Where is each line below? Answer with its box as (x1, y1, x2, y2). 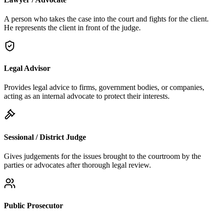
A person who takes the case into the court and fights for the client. (4, 14, 209, 23)
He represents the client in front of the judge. (4, 23, 141, 32)
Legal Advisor (4, 64, 50, 73)
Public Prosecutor (4, 201, 63, 210)
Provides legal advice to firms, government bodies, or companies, (4, 83, 204, 92)
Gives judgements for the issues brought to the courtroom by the (4, 152, 201, 160)
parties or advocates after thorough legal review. (4, 161, 151, 169)
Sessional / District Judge (4, 132, 86, 141)
